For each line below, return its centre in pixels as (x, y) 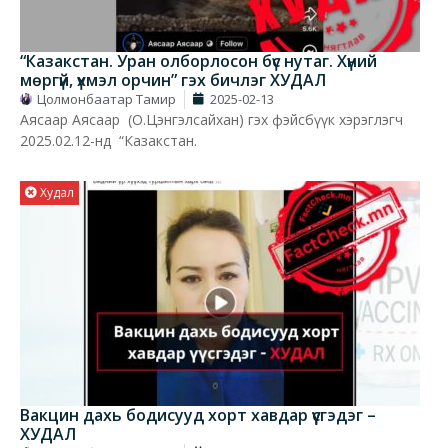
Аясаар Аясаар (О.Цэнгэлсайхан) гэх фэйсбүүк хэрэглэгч (211, 119)
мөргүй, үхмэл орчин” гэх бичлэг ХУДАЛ (173, 79)
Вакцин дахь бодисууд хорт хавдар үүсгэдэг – (198, 414)
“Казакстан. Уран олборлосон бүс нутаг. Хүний (198, 60)
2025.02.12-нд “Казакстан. (108, 140)
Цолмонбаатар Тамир (106, 98)
